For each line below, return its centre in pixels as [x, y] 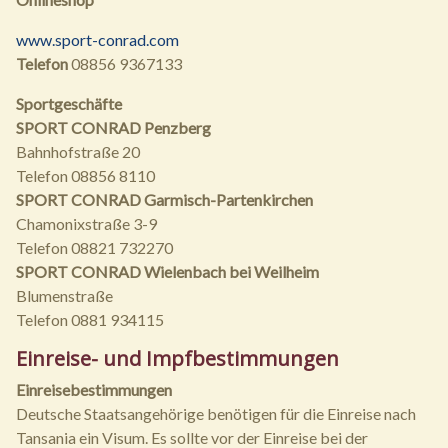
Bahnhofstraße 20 [78, 152]
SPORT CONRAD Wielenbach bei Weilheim [167, 272]
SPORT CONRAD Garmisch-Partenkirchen [164, 200]
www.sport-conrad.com [97, 40]
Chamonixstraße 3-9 [86, 224]
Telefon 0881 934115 [90, 320]
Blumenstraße [64, 296]
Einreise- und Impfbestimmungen [177, 359]
